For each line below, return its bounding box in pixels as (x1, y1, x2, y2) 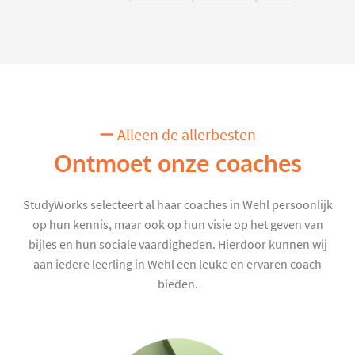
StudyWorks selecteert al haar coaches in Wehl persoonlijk (22, 197, 333, 213)
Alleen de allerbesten (113, 124, 256, 145)
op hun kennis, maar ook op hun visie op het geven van (32, 216, 323, 233)
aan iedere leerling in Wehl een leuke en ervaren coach (33, 256, 322, 273)
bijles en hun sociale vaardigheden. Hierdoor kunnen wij (28, 236, 327, 253)
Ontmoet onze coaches (53, 148, 302, 179)
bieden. (157, 276, 198, 292)
